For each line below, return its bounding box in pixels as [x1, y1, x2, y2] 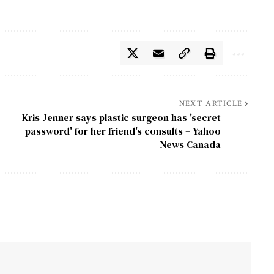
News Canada [160, 138, 221, 152]
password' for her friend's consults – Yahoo [24, 124, 221, 138]
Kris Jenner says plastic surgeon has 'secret [21, 111, 221, 125]
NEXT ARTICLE [179, 98, 243, 109]
